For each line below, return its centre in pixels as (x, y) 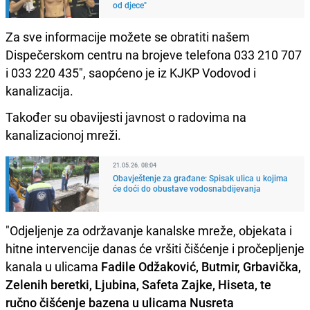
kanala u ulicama (52, 266)
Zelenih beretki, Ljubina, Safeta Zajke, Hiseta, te (138, 284)
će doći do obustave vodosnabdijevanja (187, 188)
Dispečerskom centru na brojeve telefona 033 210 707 (154, 54)
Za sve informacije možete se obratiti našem (128, 36)
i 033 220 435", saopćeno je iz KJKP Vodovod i (131, 72)
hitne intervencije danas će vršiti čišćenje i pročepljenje (155, 248)
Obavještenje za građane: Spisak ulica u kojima (200, 177)
